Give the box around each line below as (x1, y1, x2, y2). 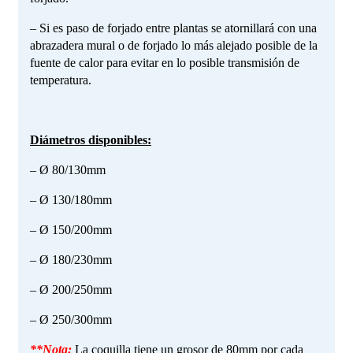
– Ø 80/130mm (30, 162, 106, 176)
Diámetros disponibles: (30, 132, 151, 147)
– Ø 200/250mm (30, 282, 112, 296)
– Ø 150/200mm (30, 222, 112, 236)
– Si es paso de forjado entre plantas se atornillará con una (30, 20, 317, 35)
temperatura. (30, 72, 91, 87)
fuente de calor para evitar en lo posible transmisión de (30, 55, 299, 69)
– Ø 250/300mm (30, 312, 112, 326)
